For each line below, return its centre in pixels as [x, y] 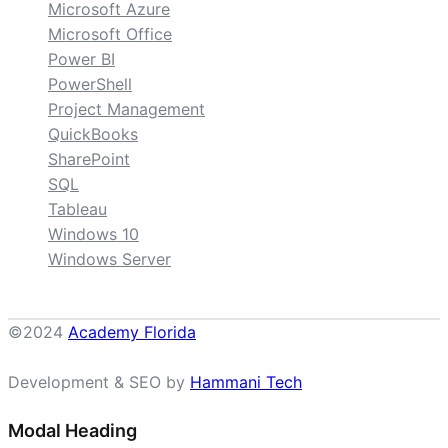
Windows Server [109, 259]
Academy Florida [132, 332]
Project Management [126, 109]
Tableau [77, 209]
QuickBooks [93, 134]
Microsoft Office [110, 34]
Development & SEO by [99, 382]
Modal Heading [72, 431]
